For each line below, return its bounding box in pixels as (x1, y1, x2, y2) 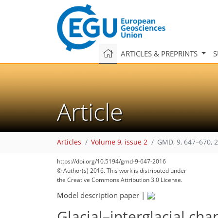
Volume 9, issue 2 (91, 138, 147, 147)
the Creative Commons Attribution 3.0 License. (57, 176, 182, 184)
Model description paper (57, 190, 139, 200)
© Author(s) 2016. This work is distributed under (57, 166, 186, 175)
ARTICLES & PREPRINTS (120, 48, 200, 58)
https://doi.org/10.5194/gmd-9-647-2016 (57, 157, 166, 165)
